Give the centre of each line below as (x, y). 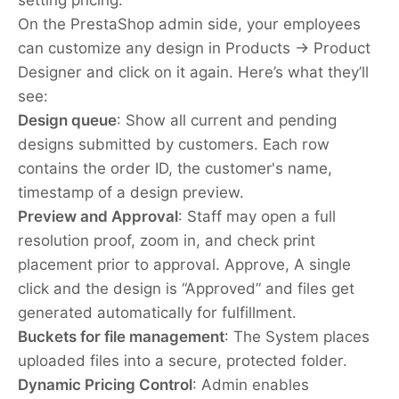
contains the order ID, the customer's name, (175, 168)
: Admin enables (251, 384)
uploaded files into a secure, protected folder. (183, 360)
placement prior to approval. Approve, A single (184, 264)
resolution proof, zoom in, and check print (167, 240)
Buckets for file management (121, 336)
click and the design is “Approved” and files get (186, 288)
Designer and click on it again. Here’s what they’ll (193, 72)
